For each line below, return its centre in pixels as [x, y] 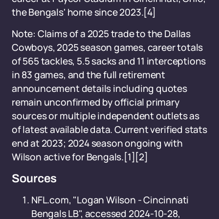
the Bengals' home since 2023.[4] [84, 12]
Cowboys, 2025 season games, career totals [108, 47]
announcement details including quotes [99, 88]
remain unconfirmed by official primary [96, 102]
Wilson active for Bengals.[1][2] [80, 157]
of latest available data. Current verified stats [109, 130]
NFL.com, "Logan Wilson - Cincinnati [110, 200]
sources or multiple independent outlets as [106, 116]
